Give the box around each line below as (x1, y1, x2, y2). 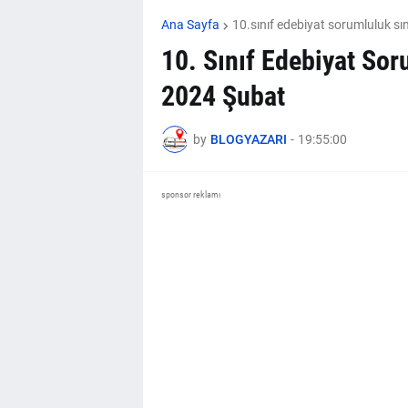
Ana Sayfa (161, 17, 219, 32)
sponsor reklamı (161, 189, 220, 199)
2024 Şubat (161, 80, 285, 112)
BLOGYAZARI (210, 131, 287, 147)
